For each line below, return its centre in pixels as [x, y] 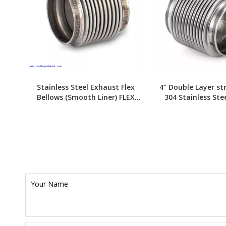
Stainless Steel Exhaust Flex [86, 87]
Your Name [49, 184]
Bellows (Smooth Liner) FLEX [86, 97]
